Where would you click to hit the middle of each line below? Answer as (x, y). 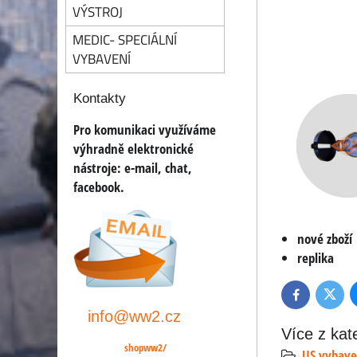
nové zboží (325, 239)
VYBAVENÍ (102, 59)
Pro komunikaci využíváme (145, 129)
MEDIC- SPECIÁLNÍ (125, 39)
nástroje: (99, 168)
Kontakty (100, 98)
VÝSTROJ (98, 12)
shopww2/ (145, 347)
